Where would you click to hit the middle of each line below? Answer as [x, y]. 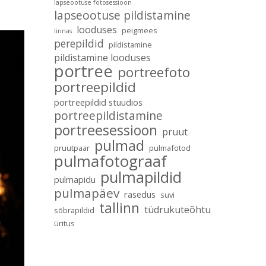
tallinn [119, 208]
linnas [63, 31]
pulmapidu [75, 179]
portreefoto [154, 72]
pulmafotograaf [110, 161]
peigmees [140, 30]
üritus [64, 223]
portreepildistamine [108, 116]
